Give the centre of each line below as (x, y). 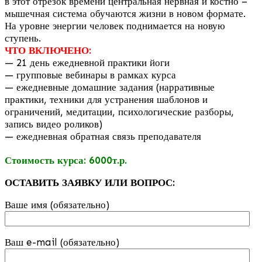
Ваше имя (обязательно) (57, 205)
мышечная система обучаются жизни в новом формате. (125, 13)
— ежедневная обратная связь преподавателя (103, 136)
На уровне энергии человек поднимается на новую (115, 26)
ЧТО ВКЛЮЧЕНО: (48, 50)
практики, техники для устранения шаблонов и (106, 99)
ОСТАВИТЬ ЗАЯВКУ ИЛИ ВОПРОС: (90, 182)
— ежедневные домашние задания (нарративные (110, 87)
